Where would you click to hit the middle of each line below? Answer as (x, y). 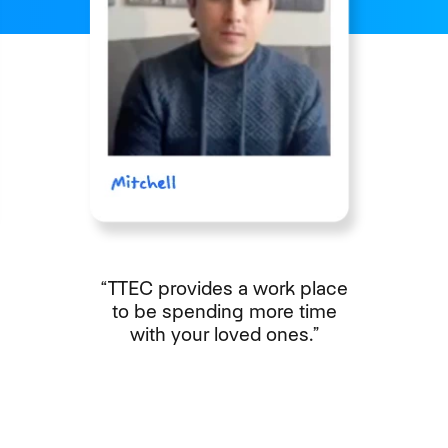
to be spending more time (224, 312)
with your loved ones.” (224, 335)
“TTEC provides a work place (224, 289)
